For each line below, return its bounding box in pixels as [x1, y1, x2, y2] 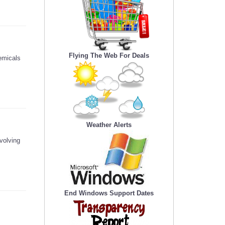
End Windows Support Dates [64, 189, 154, 197]
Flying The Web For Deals [69, 52, 149, 60]
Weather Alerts [86, 121, 132, 129]
